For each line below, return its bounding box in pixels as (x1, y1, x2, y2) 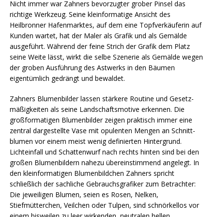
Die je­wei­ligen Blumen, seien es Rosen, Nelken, (10, 189, 158, 199)
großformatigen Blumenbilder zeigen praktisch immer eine (10, 115, 192, 124)
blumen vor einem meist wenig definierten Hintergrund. (10, 136, 182, 146)
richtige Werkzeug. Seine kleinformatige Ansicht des (10, 9, 170, 19)
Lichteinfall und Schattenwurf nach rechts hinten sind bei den (10, 147, 199, 156)
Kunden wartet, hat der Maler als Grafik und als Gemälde (10, 31, 187, 40)
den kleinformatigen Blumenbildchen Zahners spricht (10, 168, 174, 178)
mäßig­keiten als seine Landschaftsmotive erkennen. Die (10, 104, 185, 114)
